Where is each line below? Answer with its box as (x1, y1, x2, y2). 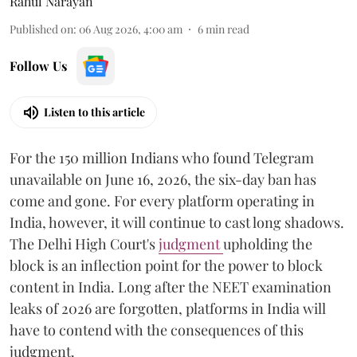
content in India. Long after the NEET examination (10, 277, 331, 296)
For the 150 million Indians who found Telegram (10, 147, 314, 167)
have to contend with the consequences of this (10, 320, 304, 339)
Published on (10, 21, 73, 37)
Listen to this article (44, 104, 145, 120)
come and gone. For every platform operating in (10, 190, 315, 210)
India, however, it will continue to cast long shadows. (10, 212, 344, 232)
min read (206, 21, 249, 37)
